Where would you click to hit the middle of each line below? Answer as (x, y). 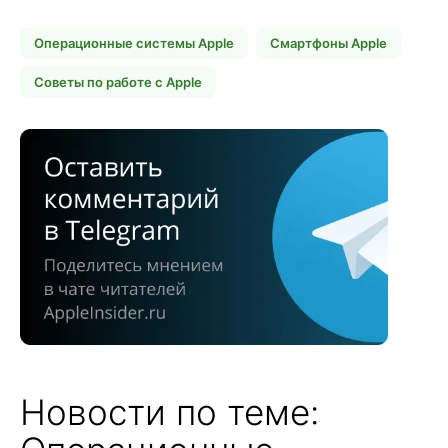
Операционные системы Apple (134, 43)
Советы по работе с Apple (118, 82)
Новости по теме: (169, 411)
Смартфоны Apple (328, 43)
